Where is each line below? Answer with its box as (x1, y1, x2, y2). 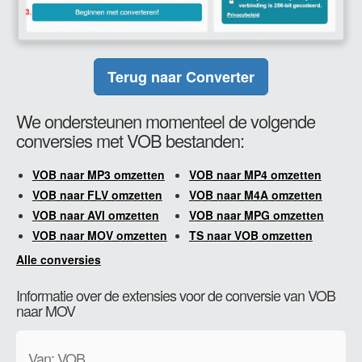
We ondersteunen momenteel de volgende (16, 107, 315, 133)
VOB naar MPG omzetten (189, 206, 324, 223)
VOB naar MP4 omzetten (189, 166, 322, 183)
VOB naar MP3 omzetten (32, 166, 165, 183)
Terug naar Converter (107, 65, 255, 87)
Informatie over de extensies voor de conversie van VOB (16, 284, 335, 305)
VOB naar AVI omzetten (32, 206, 159, 223)
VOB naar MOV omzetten (32, 226, 167, 243)
